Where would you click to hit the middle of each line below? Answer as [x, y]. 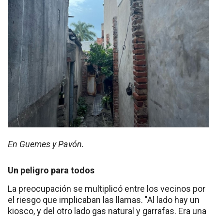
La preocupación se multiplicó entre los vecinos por [107, 188]
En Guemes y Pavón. [46, 144]
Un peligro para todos [51, 170]
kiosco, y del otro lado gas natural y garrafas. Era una [107, 211]
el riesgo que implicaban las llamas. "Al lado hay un [104, 200]
